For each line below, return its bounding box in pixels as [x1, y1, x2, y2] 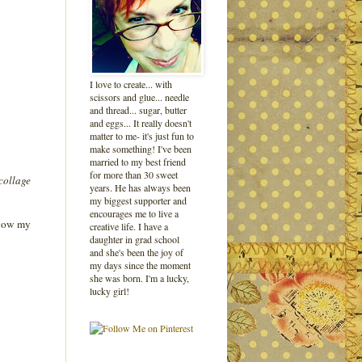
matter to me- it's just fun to [90, 129, 194, 142]
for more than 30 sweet [90, 168, 178, 181]
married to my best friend [90, 155, 186, 168]
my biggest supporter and [90, 194, 187, 207]
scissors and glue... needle [90, 90, 189, 103]
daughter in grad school [90, 233, 179, 246]
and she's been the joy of [90, 246, 183, 259]
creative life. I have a [90, 220, 168, 233]
